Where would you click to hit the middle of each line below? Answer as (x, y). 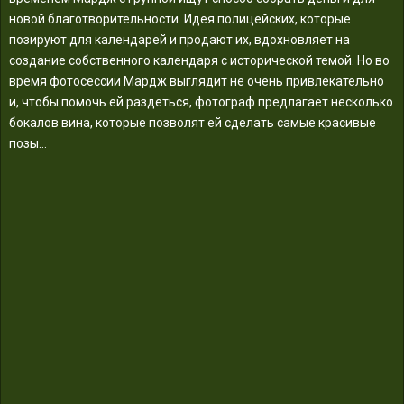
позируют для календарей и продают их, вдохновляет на (179, 39)
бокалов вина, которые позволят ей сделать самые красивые (193, 122)
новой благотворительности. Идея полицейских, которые (180, 18)
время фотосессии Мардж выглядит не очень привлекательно (197, 81)
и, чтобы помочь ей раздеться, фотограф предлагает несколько (201, 101)
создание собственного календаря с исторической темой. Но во (199, 60)
